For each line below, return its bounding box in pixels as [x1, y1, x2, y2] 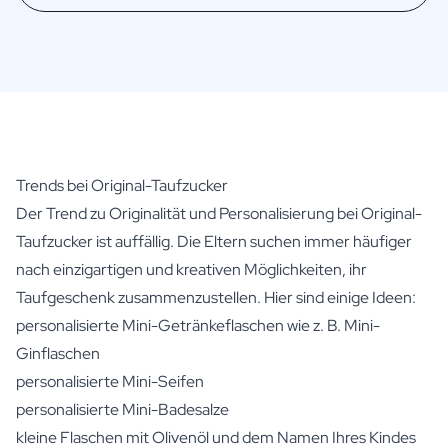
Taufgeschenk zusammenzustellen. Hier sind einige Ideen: [16, 286, 416, 308]
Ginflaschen [16, 342, 100, 364]
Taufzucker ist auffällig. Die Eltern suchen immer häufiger [16, 230, 412, 252]
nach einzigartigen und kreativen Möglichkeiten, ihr [16, 258, 367, 280]
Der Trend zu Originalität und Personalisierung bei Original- [16, 202, 422, 224]
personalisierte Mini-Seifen [16, 370, 204, 392]
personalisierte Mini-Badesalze [16, 398, 229, 420]
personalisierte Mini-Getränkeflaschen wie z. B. [16, 314, 344, 336]
